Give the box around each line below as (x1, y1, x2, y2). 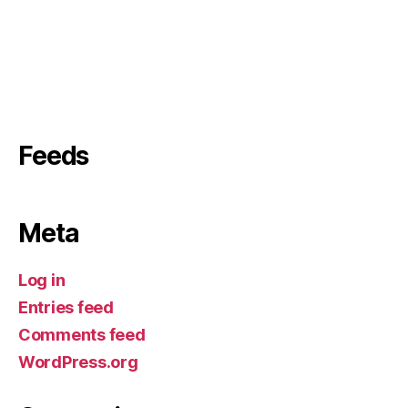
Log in (18, 270, 66, 290)
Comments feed (18, 325, 146, 344)
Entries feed (18, 298, 114, 317)
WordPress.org (18, 352, 138, 372)
